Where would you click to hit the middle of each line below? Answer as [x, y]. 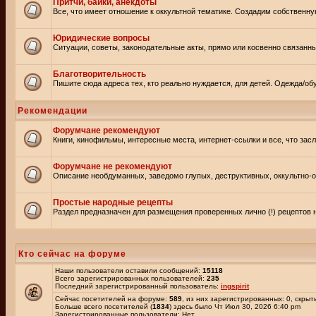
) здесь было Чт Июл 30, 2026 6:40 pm [235, 306]
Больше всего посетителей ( [104, 306]
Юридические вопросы [101, 38]
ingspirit [235, 286]
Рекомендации [53, 111]
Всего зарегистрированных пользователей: [131, 278]
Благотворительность [99, 74]
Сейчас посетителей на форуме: [112, 299]
